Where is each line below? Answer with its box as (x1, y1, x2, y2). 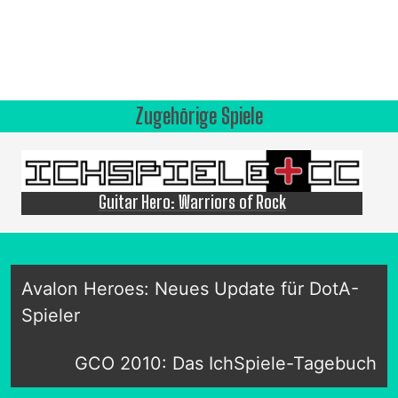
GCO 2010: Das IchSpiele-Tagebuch (75, 353, 377, 375)
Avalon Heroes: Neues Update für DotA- (21, 278, 359, 300)
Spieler (21, 305, 80, 327)
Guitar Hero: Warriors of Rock (98, 191, 286, 213)
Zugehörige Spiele (135, 102, 263, 129)
